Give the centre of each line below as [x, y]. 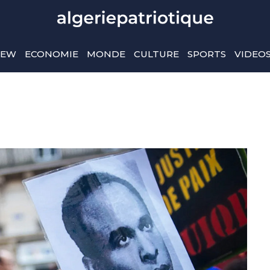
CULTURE [156, 54]
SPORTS [206, 54]
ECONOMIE [51, 54]
